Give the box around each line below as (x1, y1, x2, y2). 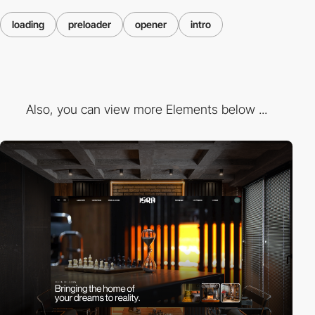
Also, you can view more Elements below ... (25, 102, 267, 117)
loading (12, 18, 44, 30)
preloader (68, 18, 111, 30)
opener (135, 18, 167, 30)
